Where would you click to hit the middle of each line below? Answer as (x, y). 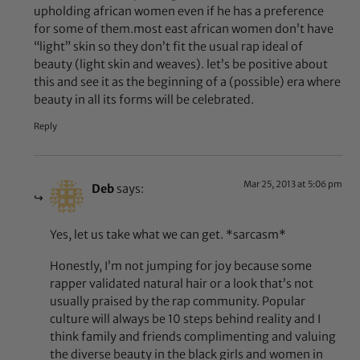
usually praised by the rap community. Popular (178, 301)
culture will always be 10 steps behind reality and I (186, 319)
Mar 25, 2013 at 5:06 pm (292, 184)
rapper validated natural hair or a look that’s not (182, 283)
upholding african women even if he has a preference (179, 11)
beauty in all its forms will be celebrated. (144, 99)
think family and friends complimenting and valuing (193, 336)
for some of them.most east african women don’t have (184, 29)
